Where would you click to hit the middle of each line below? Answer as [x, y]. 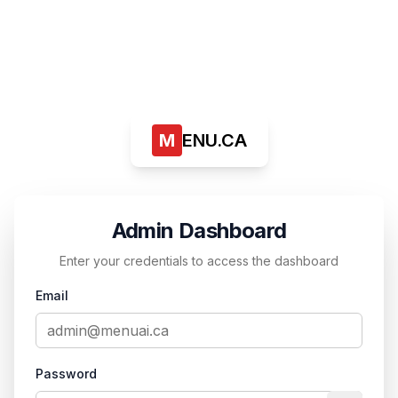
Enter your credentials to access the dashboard [199, 261]
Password [66, 374]
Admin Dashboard [199, 231]
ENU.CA [214, 140]
